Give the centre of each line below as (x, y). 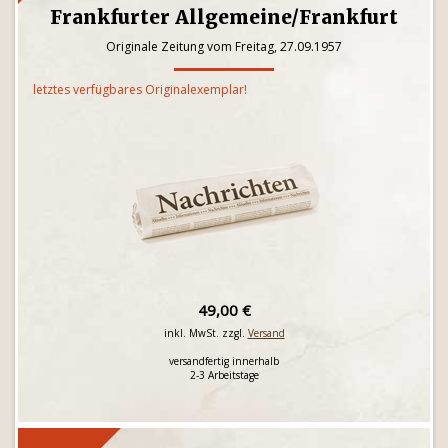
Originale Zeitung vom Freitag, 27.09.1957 (224, 46)
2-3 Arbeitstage (224, 375)
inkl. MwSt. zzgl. (205, 333)
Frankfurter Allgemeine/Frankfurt (224, 17)
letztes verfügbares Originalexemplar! (140, 89)
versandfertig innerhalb (224, 361)
